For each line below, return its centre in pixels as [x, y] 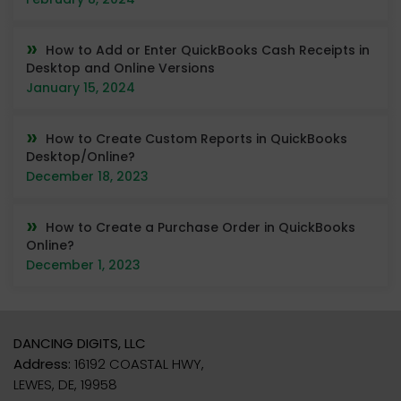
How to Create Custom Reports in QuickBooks [196, 138]
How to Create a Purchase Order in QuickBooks [200, 227]
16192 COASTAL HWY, [137, 363]
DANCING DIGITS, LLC [80, 343]
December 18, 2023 [87, 176]
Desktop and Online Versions [120, 68]
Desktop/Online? [81, 156]
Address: [42, 363]
